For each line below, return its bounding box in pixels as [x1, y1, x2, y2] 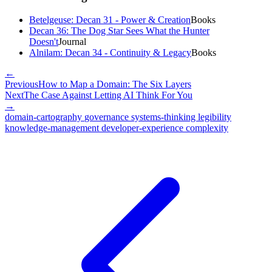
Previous [5, 78, 38, 89]
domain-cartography [5, 111, 84, 122]
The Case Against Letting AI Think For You [24, 89, 192, 100]
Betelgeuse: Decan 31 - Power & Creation [29, 14, 191, 25]
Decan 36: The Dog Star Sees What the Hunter [29, 25, 209, 36]
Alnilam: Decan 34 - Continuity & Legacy [29, 47, 191, 58]
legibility [198, 111, 231, 122]
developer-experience [101, 122, 186, 133]
